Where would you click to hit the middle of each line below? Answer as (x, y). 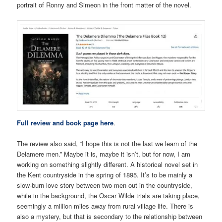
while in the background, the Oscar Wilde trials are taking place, (109, 195)
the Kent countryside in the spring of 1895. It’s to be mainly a (105, 174)
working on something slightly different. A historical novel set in (108, 164)
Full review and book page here (65, 122)
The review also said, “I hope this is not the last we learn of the (107, 143)
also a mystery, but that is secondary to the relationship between (110, 216)
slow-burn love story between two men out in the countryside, (105, 185)
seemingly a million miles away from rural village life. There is (105, 206)
